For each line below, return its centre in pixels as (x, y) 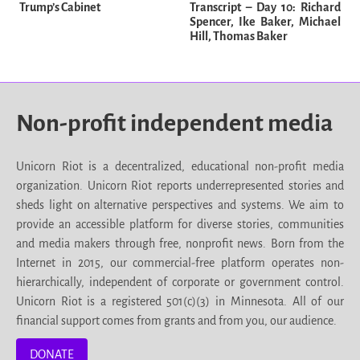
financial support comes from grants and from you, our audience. (176, 320)
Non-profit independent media (174, 123)
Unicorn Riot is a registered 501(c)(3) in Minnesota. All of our (180, 301)
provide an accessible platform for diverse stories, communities (180, 224)
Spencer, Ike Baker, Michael (265, 21)
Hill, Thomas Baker (239, 36)
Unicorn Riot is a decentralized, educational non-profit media (180, 166)
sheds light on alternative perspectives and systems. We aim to (180, 205)
